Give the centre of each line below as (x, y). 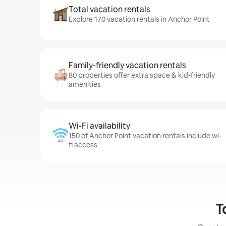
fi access (83, 145)
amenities (85, 84)
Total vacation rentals (109, 9)
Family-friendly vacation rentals (127, 65)
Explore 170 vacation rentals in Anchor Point (139, 19)
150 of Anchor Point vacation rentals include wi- (145, 136)
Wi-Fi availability (99, 126)
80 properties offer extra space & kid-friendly (142, 75)
